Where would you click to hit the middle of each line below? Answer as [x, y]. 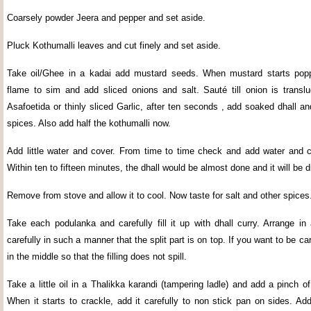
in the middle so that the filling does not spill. [97, 257]
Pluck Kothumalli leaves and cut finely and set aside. [114, 45]
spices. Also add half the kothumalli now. [89, 123]
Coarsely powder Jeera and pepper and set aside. [106, 18]
